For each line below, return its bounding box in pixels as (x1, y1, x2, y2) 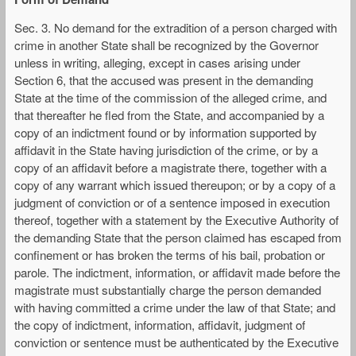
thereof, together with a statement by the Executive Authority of (14, 211, 339, 229)
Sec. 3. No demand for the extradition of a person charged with (14, 19, 337, 37)
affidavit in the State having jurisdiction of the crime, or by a (14, 141, 318, 159)
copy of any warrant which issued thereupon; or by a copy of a (14, 176, 335, 194)
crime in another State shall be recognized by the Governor (14, 37, 319, 54)
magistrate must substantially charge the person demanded (14, 281, 321, 299)
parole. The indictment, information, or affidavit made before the (14, 264, 340, 281)
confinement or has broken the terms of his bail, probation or (14, 246, 325, 264)
